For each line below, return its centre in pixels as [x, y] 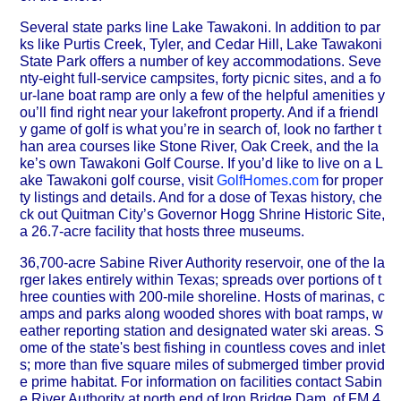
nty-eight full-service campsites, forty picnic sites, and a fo [200, 79]
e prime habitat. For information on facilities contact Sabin [201, 382]
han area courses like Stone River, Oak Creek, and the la [199, 147]
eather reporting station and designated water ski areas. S [202, 331]
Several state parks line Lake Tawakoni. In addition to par [200, 28]
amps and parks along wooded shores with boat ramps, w [201, 314]
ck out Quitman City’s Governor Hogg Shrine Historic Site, [202, 215]
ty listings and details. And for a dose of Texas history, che [201, 198]
